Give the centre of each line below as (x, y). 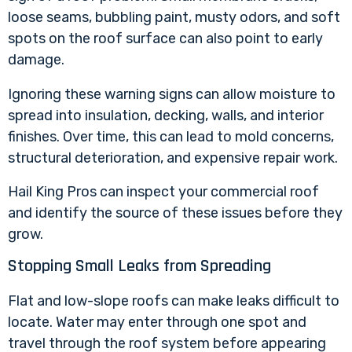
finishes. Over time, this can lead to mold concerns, (171, 136)
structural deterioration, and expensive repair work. (173, 158)
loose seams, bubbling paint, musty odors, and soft (174, 18)
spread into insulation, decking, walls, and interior (166, 115)
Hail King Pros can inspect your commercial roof (163, 191)
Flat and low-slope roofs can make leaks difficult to (174, 301)
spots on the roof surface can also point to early (165, 39)
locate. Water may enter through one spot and (157, 322)
